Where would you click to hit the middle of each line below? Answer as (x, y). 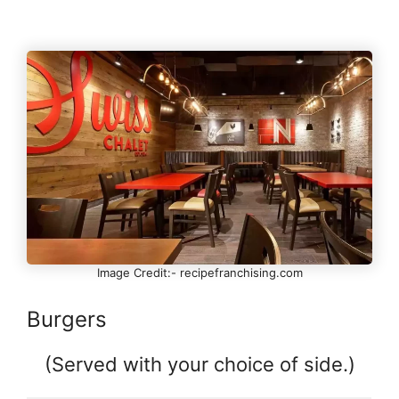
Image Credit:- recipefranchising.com (199, 273)
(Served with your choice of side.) (199, 364)
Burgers (67, 319)
